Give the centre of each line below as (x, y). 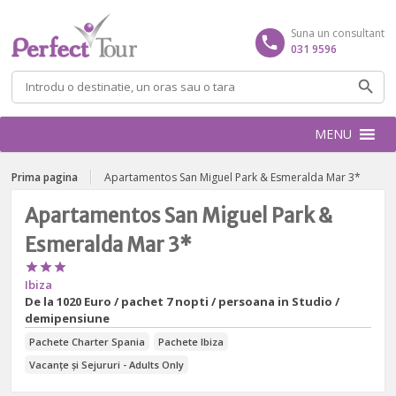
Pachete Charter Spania (88, 342)
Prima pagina (45, 177)
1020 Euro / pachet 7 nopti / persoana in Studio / (198, 301)
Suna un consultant (337, 33)
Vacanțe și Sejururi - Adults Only (107, 365)
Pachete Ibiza (191, 342)
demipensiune (68, 318)
